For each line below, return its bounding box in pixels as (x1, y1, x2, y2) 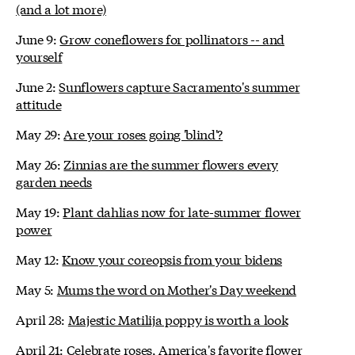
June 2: (16, 76, 59, 95)
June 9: (16, 29, 60, 48)
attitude (16, 94, 62, 113)
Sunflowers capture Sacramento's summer (59, 76, 300, 95)
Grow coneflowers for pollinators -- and (59, 29, 284, 48)
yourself (16, 46, 63, 65)
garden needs (16, 171, 93, 190)
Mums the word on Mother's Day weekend (56, 279, 296, 298)
